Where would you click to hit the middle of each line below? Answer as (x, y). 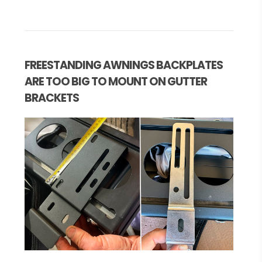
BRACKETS (51, 98)
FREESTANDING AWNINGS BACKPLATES (123, 65)
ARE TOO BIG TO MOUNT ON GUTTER (116, 82)
